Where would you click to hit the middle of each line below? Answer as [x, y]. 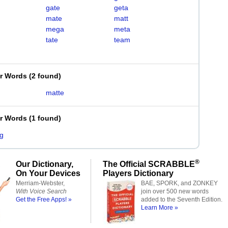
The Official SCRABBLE [149, 164]
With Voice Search [41, 191]
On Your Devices [48, 173]
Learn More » [160, 208]
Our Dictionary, [45, 164]
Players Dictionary [138, 173]
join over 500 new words [175, 191]
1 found [45, 118]
